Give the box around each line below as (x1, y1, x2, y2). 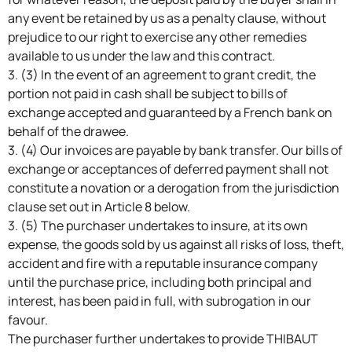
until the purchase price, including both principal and (8, 273, 311, 291)
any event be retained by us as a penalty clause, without (8, 9, 326, 27)
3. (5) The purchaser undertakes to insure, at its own (8, 216, 308, 234)
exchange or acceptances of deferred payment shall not (8, 159, 328, 178)
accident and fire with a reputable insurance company (8, 254, 317, 272)
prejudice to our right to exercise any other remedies (8, 27, 306, 46)
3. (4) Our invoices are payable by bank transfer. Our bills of (8, 141, 343, 159)
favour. (8, 310, 48, 328)
